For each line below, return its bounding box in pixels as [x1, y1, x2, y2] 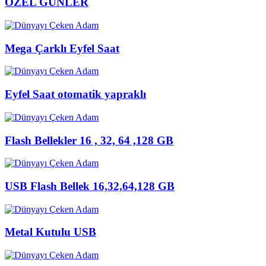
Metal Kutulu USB [5, 226, 96, 239]
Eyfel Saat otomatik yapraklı [5, 88, 146, 101]
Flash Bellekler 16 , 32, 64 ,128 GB [5, 134, 173, 147]
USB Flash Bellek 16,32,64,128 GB [5, 180, 175, 193]
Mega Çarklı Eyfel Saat [5, 42, 119, 55]
